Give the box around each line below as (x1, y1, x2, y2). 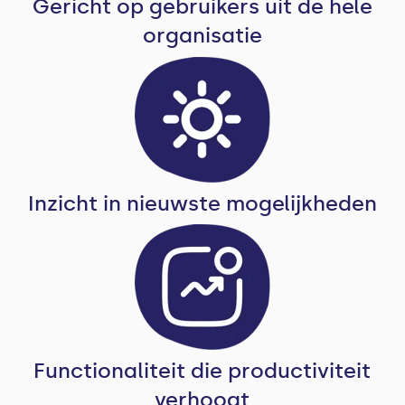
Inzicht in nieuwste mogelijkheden (27, 190, 377, 216)
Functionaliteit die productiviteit (33, 358, 372, 384)
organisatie (142, 23, 262, 49)
